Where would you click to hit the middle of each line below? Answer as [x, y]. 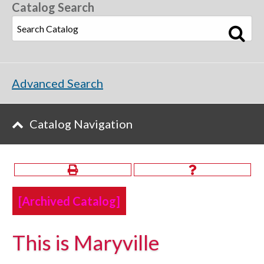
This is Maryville [86, 242]
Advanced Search [57, 83]
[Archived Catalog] [69, 201]
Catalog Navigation [81, 124]
